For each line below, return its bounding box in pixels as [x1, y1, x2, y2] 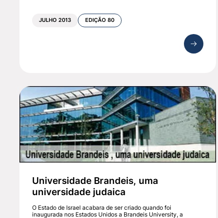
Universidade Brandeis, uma [32, 175, 159, 187]
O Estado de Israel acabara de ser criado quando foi [32, 204, 172, 212]
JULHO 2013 [39, 17, 72, 24]
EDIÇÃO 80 [85, 17, 115, 24]
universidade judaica [32, 186, 126, 198]
